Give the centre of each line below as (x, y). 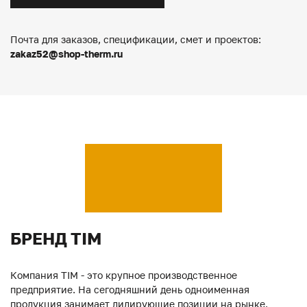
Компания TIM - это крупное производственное (124, 275)
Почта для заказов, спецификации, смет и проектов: (136, 39)
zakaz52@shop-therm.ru (66, 53)
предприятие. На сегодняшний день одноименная (130, 289)
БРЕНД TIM (56, 238)
